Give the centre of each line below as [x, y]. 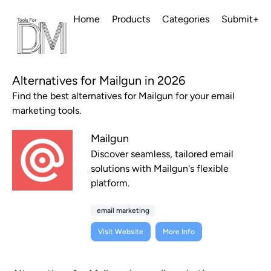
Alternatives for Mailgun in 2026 [99, 81]
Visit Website [121, 232]
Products [131, 19]
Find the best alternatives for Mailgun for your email [123, 96]
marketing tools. [47, 111]
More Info [179, 232]
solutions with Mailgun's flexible [160, 169]
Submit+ [240, 19]
